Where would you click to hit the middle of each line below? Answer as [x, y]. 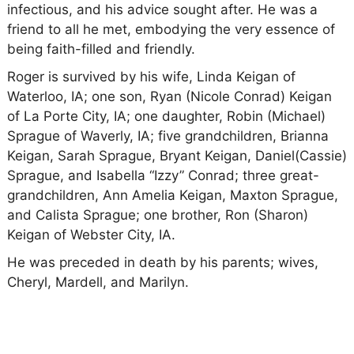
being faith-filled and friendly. [101, 49]
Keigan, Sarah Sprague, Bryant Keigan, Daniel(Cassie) [177, 155]
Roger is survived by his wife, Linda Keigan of [151, 76]
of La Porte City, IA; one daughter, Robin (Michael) [166, 116]
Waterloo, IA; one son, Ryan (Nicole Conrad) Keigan [169, 96]
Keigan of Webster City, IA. [93, 234]
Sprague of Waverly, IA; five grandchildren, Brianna [168, 136]
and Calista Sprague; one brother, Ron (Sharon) [157, 215]
